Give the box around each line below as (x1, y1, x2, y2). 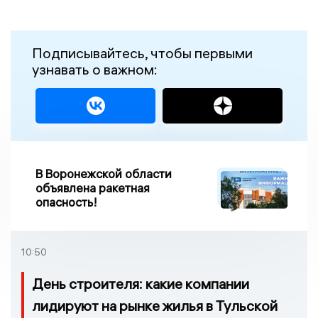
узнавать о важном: (32, 60, 158, 79)
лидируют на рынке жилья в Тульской (32, 297, 278, 315)
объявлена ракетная (35, 180, 150, 196)
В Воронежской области (35, 166, 172, 182)
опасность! (35, 194, 97, 210)
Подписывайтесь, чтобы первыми (32, 44, 253, 62)
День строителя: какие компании (32, 275, 249, 293)
